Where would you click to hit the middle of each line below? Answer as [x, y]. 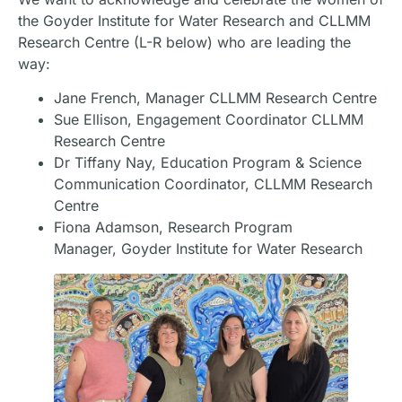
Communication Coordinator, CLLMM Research [213, 184]
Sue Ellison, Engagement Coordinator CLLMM [209, 120]
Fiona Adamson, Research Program [173, 227]
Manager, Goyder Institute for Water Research [208, 249]
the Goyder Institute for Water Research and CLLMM [194, 20]
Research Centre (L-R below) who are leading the [184, 42]
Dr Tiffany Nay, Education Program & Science [208, 163]
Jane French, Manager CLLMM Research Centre [215, 98]
